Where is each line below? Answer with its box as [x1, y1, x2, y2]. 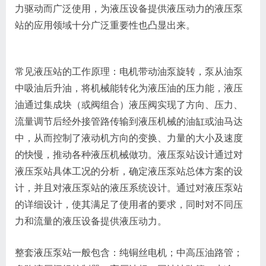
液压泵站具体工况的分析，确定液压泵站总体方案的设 [15, 166, 243, 177]
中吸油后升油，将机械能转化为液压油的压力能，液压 [15, 83, 243, 94]
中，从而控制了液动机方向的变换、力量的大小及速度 [15, 133, 243, 144]
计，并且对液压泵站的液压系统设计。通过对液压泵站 [15, 183, 243, 194]
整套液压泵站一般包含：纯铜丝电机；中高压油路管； [15, 248, 243, 258]
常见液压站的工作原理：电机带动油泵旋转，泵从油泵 [15, 66, 243, 77]
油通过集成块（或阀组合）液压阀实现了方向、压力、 [15, 100, 243, 110]
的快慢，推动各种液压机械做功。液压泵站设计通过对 [15, 150, 243, 160]
